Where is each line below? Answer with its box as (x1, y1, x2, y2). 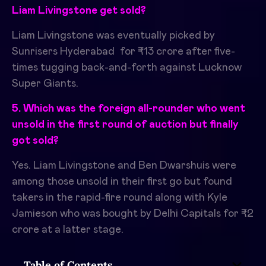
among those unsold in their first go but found (12, 176, 232, 187)
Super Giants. (12, 78, 78, 89)
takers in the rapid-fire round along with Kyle (12, 192, 227, 203)
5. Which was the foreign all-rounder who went (12, 103, 245, 114)
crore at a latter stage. (12, 224, 123, 235)
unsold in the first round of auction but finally (12, 119, 244, 130)
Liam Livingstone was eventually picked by (12, 30, 215, 41)
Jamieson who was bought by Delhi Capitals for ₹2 (12, 208, 254, 219)
